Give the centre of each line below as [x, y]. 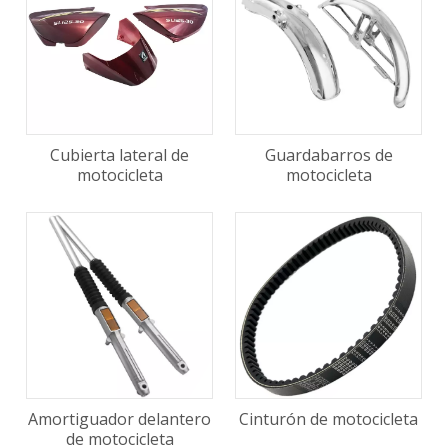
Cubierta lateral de [119, 155]
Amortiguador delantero [119, 419]
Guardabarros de [328, 155]
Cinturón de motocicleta [328, 419]
